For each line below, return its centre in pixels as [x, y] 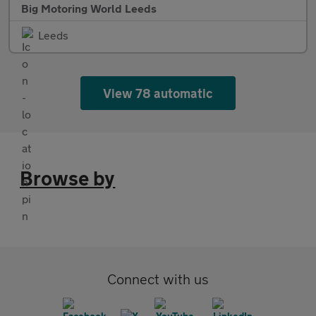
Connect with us [158, 279]
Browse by [68, 178]
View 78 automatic [158, 93]
